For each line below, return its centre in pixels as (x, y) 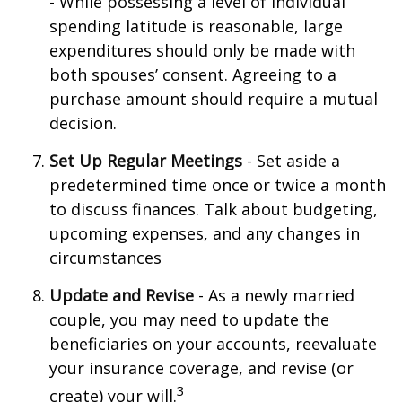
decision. (83, 123)
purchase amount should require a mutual (214, 99)
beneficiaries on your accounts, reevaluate (213, 344)
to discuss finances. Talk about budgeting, (214, 209)
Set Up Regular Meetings (146, 161)
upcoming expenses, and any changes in (205, 233)
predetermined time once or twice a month (218, 185)
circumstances (105, 258)
